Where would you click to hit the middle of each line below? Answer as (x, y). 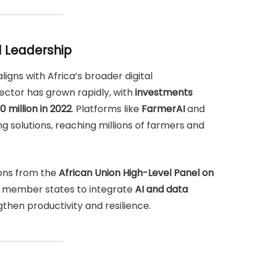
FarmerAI (163, 109)
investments (164, 93)
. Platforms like (107, 109)
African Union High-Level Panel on (136, 173)
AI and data (161, 189)
